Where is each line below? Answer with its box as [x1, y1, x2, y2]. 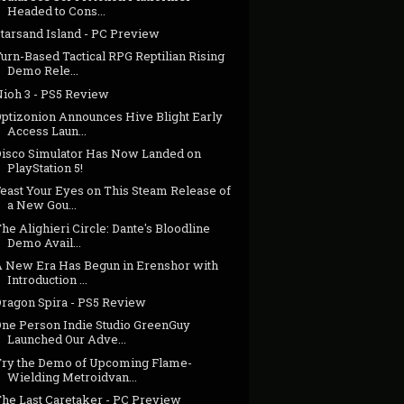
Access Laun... [7, 122, 87, 139]
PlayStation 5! [7, 160, 84, 177]
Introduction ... [7, 271, 88, 288]
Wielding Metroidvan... [7, 368, 138, 385]
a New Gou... [7, 197, 78, 214]
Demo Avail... [7, 234, 82, 251]
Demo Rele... [7, 62, 79, 79]
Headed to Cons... [7, 2, 106, 19]
